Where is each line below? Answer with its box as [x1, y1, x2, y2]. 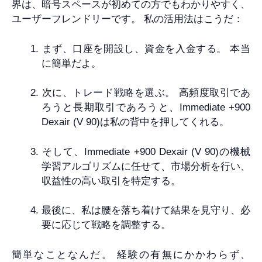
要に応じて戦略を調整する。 [42, 219, 171, 231]
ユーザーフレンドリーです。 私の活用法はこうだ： [12, 13, 243, 25]
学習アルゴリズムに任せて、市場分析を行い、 [42, 160, 250, 172]
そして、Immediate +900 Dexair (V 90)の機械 [42, 146, 250, 157]
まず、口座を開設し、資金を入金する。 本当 [42, 43, 250, 54]
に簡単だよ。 [42, 57, 101, 69]
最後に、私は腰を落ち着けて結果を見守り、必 [42, 205, 250, 216]
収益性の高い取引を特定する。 [42, 175, 181, 187]
